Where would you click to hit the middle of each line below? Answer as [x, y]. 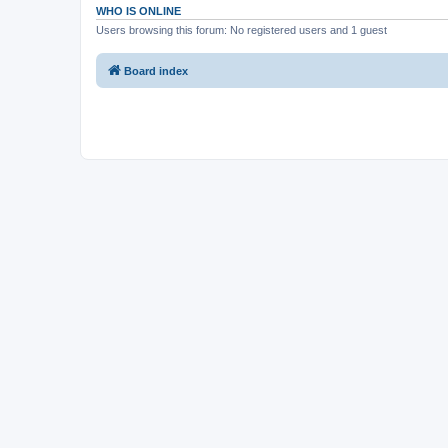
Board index [156, 71]
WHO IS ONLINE [138, 10]
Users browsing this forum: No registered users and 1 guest [241, 29]
